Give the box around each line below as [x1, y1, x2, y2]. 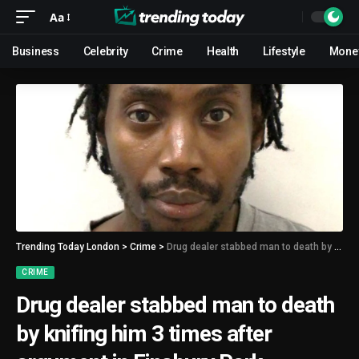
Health [206, 45, 240, 58]
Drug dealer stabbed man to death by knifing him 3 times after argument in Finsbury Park [167, 240, 334, 252]
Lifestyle [263, 45, 305, 58]
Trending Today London [16, 240, 119, 252]
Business [12, 45, 59, 58]
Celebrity [83, 45, 128, 58]
